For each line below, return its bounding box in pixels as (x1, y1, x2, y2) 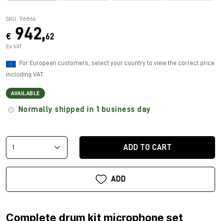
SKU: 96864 (6, 15, 36, 22)
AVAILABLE (11, 90, 40, 96)
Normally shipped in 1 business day (16, 105, 151, 113)
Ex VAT (6, 43, 22, 49)
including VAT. (6, 71, 44, 77)
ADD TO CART (123, 143, 172, 151)
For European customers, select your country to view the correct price (19, 59, 215, 66)
